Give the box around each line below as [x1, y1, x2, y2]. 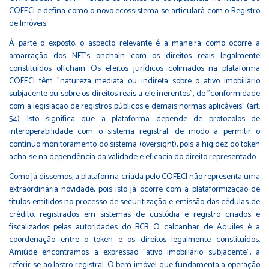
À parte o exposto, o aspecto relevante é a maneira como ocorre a [9, 36, 260, 50]
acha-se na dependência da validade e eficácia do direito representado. [9, 150, 257, 164]
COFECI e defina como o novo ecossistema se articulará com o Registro [9, 4, 260, 18]
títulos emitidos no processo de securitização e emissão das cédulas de [9, 195, 260, 209]
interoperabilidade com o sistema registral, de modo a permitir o [9, 124, 260, 139]
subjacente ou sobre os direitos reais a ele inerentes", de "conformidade [9, 86, 260, 101]
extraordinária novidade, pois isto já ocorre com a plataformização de [9, 182, 260, 196]
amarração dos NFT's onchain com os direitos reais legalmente [9, 49, 260, 63]
